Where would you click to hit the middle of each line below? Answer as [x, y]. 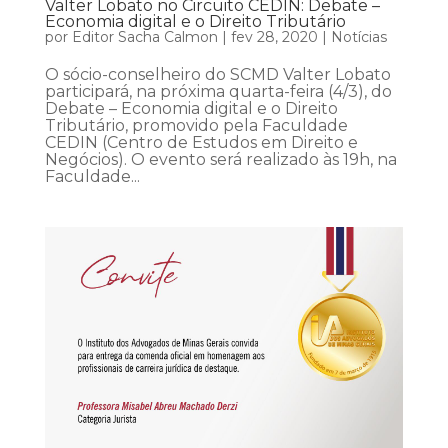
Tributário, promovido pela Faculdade [196, 126]
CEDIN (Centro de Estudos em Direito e [201, 143]
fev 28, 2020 [274, 37]
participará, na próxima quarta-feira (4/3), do [218, 92]
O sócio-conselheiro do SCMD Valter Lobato [217, 75]
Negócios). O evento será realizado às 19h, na [220, 160]
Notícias [358, 37]
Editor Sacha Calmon [144, 37]
